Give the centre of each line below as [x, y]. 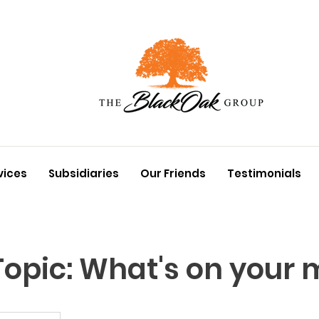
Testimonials [264, 173]
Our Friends [173, 173]
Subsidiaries [84, 173]
